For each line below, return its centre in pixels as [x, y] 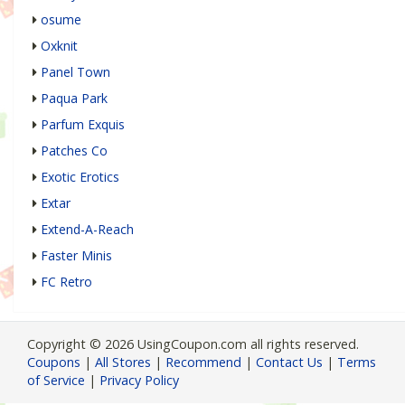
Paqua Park [74, 98]
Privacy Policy [139, 380]
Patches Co [74, 150]
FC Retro [66, 281]
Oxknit [59, 45]
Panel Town [75, 71]
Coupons [54, 362]
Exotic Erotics [80, 176]
